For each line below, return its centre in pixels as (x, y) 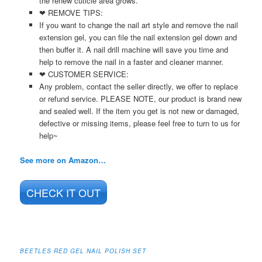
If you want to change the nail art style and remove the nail (138, 25)
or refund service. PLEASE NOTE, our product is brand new (140, 98)
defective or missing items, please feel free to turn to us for (139, 123)
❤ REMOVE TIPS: (71, 12)
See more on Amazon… (63, 160)
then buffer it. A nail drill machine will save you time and (133, 49)
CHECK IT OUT (64, 192)
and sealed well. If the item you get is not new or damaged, (139, 111)
